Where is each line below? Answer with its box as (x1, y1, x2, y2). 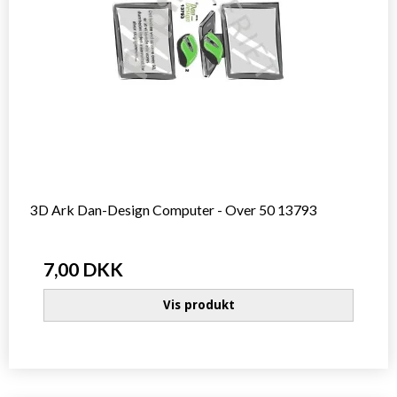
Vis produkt (162, 297, 235, 312)
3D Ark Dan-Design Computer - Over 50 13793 (30, 200, 317, 218)
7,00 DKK (43, 257, 123, 280)
